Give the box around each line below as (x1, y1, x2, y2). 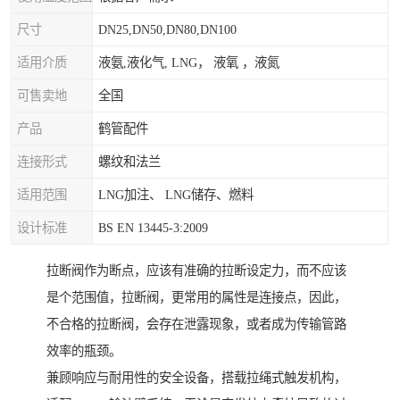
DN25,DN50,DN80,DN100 (98, 22, 237, 37)
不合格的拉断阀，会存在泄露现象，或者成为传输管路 (46, 317, 346, 332)
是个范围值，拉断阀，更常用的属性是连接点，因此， (46, 290, 346, 305)
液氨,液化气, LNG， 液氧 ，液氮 (98, 55, 279, 70)
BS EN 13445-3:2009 (98, 221, 208, 235)
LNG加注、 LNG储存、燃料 (98, 187, 254, 202)
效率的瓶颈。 (46, 344, 121, 359)
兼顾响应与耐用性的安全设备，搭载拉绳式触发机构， (46, 371, 346, 386)
